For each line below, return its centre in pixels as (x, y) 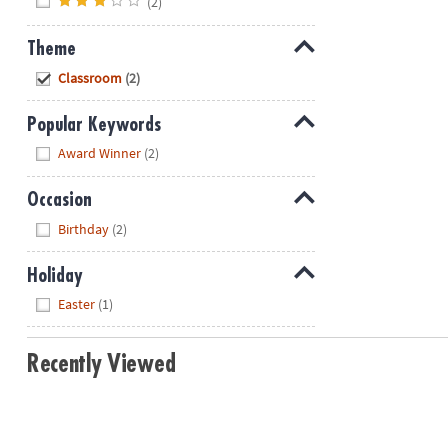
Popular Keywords (93, 124)
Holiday (54, 275)
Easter (77, 304)
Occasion (59, 200)
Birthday (84, 228)
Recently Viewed (101, 364)
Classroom (90, 77)
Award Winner (100, 153)
